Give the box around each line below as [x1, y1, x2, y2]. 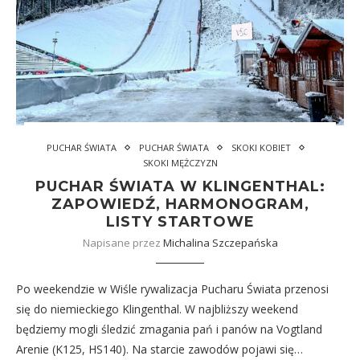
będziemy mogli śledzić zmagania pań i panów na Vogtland [16, 321, 322, 337]
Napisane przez [82, 235, 163, 250]
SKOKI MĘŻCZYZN [142, 157, 218, 169]
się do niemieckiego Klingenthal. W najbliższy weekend [16, 301, 298, 317]
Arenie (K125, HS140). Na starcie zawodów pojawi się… [16, 342, 303, 357]
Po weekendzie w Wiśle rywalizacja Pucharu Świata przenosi [16, 281, 329, 297]
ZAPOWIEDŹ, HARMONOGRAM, [51, 195, 309, 213]
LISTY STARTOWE [105, 213, 255, 231]
